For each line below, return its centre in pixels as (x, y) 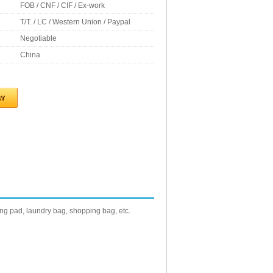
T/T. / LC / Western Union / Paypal (75, 22)
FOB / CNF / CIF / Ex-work (62, 5)
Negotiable (38, 38)
